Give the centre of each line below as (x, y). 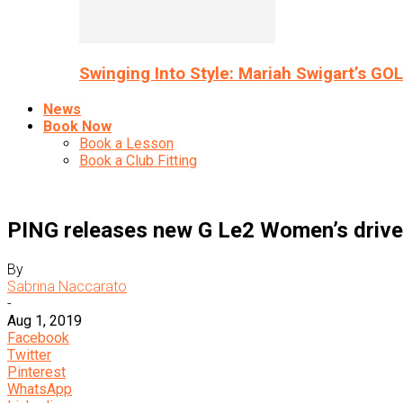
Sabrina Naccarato (67, 287)
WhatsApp (40, 390)
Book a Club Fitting (138, 160)
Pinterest (36, 372)
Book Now (77, 126)
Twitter (29, 355)
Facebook (38, 338)
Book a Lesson (126, 143)
